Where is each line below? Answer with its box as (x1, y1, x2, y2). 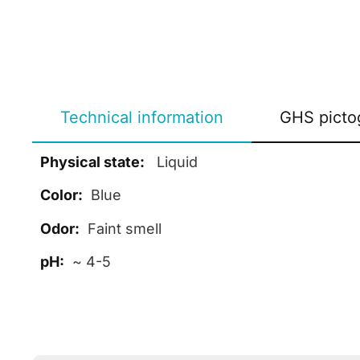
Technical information (60, 108, 223, 127)
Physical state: (40, 153, 145, 170)
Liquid (145, 153, 198, 170)
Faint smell (80, 219, 162, 237)
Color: (40, 186, 83, 204)
